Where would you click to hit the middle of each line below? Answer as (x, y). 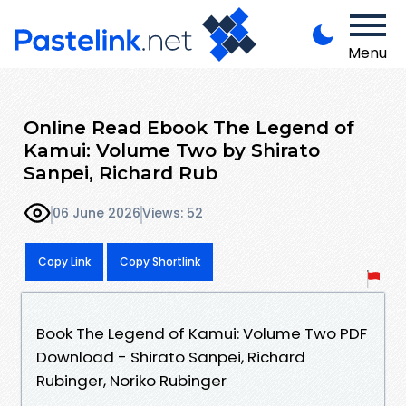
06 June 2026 (97, 213)
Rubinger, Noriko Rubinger (131, 380)
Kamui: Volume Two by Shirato (172, 150)
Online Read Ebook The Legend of (189, 127)
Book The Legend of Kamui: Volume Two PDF (202, 333)
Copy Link (64, 261)
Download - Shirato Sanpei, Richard (171, 357)
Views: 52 (173, 213)
